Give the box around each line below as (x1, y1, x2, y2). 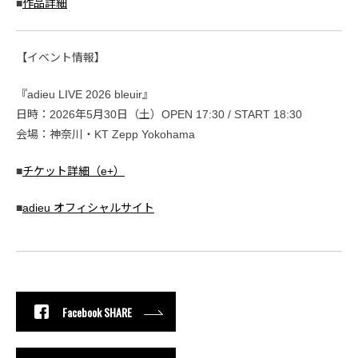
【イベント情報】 (16, 51, 105, 65)
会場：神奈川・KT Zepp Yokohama (16, 128, 195, 141)
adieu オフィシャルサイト (22, 201, 154, 215)
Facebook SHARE (62, 303, 132, 320)
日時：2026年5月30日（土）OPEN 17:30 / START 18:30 (16, 108, 302, 121)
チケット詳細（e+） (22, 165, 125, 178)
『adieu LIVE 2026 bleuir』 (16, 88, 153, 101)
